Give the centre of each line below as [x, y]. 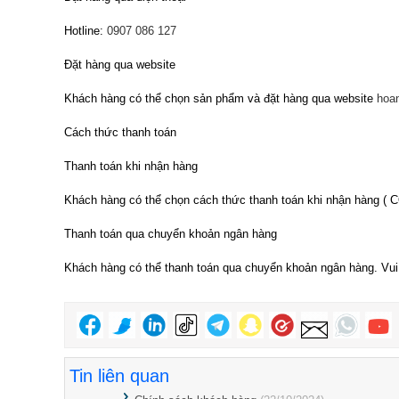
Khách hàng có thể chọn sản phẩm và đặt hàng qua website [220, 98]
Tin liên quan [119, 376]
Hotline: [85, 31]
